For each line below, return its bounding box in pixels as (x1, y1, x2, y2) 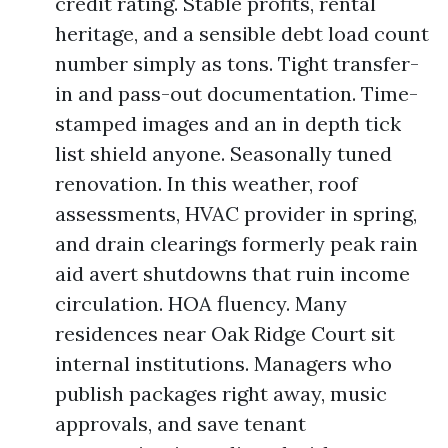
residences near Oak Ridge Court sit (55, 321, 395, 346)
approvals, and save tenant (55, 411, 306, 436)
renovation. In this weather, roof (55, 171, 358, 196)
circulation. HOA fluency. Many (55, 291, 347, 316)
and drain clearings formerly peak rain (55, 231, 418, 256)
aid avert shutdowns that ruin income (55, 261, 410, 286)
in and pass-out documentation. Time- (55, 81, 418, 106)
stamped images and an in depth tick (55, 111, 401, 136)
